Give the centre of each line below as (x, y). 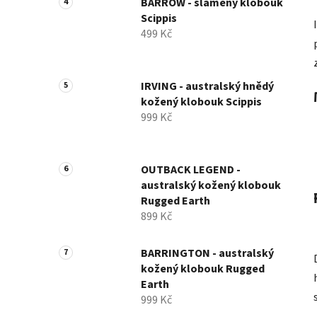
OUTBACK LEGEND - (191, 170)
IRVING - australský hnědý (207, 87)
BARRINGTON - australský (207, 254)
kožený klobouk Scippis (201, 102)
